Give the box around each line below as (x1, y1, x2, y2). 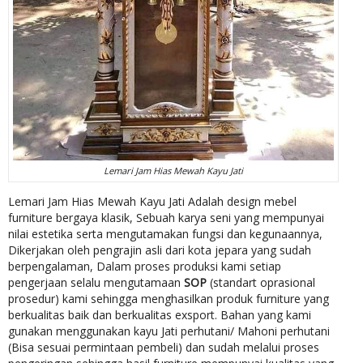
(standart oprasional (207, 275, 315, 291)
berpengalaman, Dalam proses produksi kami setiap (8, 258, 281, 275)
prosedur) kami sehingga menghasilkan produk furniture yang (8, 291, 329, 307)
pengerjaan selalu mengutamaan (8, 275, 184, 291)
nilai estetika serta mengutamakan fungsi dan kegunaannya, (8, 226, 322, 242)
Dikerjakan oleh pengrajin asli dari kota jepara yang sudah (8, 242, 311, 258)
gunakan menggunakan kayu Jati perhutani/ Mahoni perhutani (8, 323, 330, 340)
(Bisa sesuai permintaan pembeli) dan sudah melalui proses (8, 340, 319, 356)
